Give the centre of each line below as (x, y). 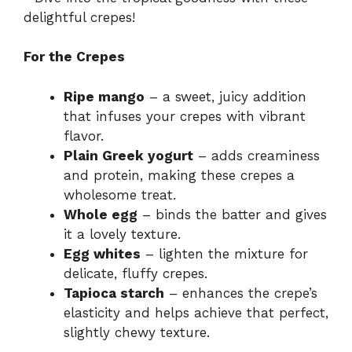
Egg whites (102, 253)
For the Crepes (74, 57)
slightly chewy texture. (137, 332)
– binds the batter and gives (232, 214)
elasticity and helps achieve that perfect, (196, 312)
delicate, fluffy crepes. (136, 273)
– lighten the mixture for (224, 253)
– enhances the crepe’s (241, 293)
